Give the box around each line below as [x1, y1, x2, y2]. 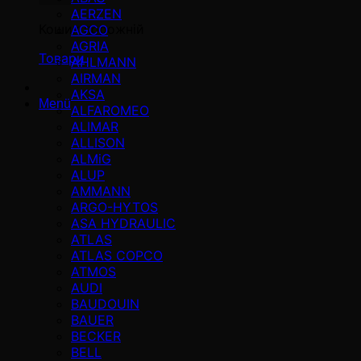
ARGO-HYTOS [71, 198, 158, 215]
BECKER [71, 327, 121, 344]
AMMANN [71, 182, 131, 199]
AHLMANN [71, 53, 136, 70]
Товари [39, 50, 85, 66]
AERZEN [71, 5, 122, 22]
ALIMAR [71, 118, 118, 135]
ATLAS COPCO [71, 247, 163, 263]
